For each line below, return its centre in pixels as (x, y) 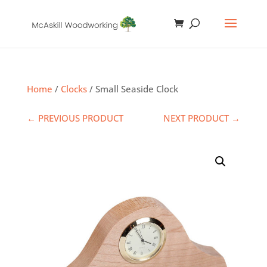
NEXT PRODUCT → (202, 118)
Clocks (74, 89)
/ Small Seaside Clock (132, 89)
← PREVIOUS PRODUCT (75, 118)
